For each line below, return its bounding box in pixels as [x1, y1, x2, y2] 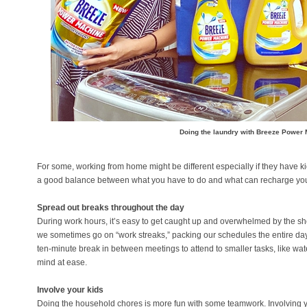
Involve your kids [37, 285, 103, 295]
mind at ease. [37, 258, 87, 267]
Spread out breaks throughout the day [37, 203, 184, 212]
